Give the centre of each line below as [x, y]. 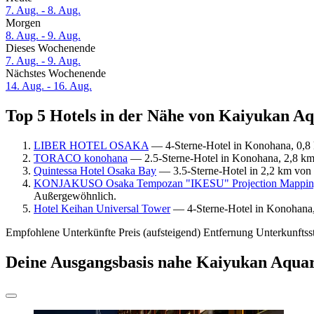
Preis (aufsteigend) [159, 232]
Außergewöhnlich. [75, 196]
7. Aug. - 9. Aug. [43, 61]
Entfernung [228, 232]
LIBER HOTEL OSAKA [91, 145]
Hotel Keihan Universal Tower [102, 208]
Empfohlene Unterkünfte [61, 232]
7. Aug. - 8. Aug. [43, 11]
